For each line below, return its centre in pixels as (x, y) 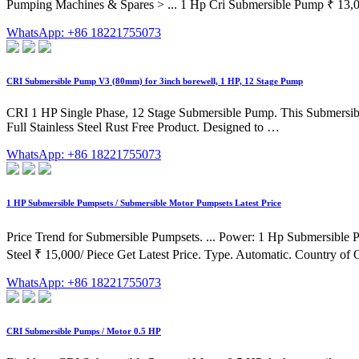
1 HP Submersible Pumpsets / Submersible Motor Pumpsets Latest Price (144, 203)
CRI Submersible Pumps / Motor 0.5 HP (84, 331)
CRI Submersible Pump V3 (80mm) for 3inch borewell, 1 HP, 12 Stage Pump (155, 81)
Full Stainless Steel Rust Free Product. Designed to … (143, 127)
